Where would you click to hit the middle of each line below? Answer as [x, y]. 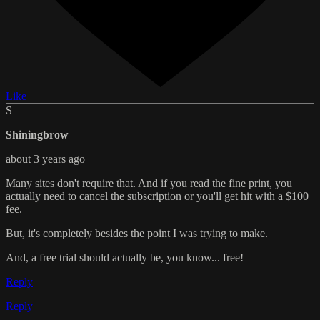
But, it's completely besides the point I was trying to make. [137, 233]
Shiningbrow [37, 134]
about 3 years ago [45, 159]
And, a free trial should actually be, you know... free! [125, 257]
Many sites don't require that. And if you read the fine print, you [149, 183]
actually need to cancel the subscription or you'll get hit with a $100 [157, 196]
